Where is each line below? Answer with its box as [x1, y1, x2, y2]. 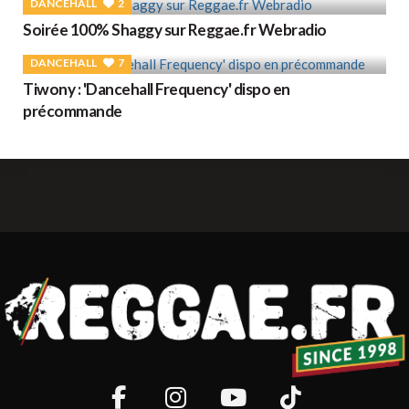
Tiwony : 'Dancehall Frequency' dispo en [23, 79, 290, 99]
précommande [23, 100, 122, 121]
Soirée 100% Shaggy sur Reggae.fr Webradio [23, 19, 327, 39]
